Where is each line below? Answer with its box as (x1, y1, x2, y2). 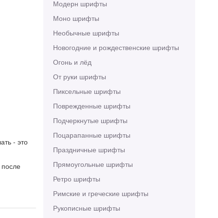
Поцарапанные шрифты (53, 130, 130, 140)
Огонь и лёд (53, 57, 91, 67)
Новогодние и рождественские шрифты (53, 42, 179, 52)
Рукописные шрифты (53, 203, 120, 213)
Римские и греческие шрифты (53, 188, 148, 198)
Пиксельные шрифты (53, 86, 121, 96)
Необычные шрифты (53, 28, 119, 37)
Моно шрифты (53, 13, 99, 23)
